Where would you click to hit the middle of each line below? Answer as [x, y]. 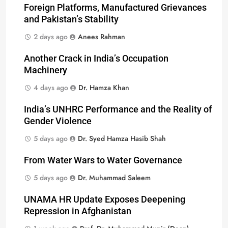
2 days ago [51, 36]
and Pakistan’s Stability [71, 19]
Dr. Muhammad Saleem [114, 177]
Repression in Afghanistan [78, 211]
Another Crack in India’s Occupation [96, 58]
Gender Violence [58, 121]
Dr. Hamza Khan [104, 87]
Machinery [46, 70]
